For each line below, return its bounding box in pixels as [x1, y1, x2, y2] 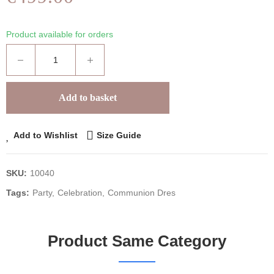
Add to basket [59, 92, 117, 103]
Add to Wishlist [13, 130, 78, 141]
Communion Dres [108, 188, 176, 198]
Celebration [57, 188, 102, 198]
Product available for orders [6, 29, 113, 40]
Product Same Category [48, 232, 226, 251]
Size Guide [97, 130, 141, 141]
